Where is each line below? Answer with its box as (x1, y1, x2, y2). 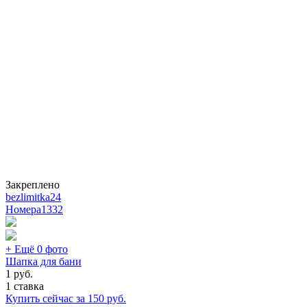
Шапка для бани (5, 255, 82, 267)
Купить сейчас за (5, 292, 88, 304)
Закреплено (5, 178, 60, 191)
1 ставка (5, 280, 44, 292)
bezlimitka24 (5, 191, 61, 203)
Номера (5, 203, 41, 215)
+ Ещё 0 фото (5, 243, 68, 255)
